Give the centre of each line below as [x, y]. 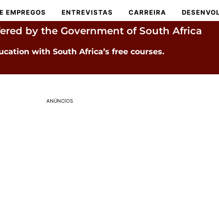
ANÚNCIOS [60, 101]
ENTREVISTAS [87, 12]
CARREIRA [147, 12]
